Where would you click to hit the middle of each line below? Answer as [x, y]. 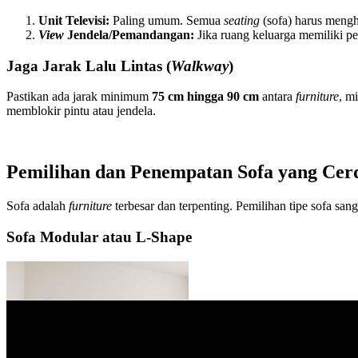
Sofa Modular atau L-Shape [99, 237]
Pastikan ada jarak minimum [79, 97]
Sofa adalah [38, 206]
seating [242, 20]
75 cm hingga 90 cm [205, 97]
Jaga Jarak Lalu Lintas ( [89, 66]
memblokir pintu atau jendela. [81, 111]
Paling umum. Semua [167, 20]
